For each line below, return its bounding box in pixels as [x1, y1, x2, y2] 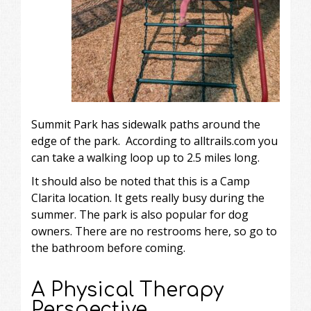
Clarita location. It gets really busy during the [31, 190, 264, 205]
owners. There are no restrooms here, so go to [31, 223, 277, 239]
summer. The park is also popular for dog [31, 206, 249, 222]
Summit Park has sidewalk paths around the [31, 116, 260, 132]
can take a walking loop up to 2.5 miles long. [31, 149, 260, 165]
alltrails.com [194, 133, 255, 149]
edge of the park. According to [31, 133, 194, 149]
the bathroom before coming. [31, 239, 185, 255]
